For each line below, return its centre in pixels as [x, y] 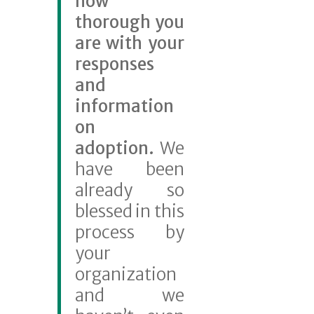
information [124, 106]
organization [125, 274]
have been [129, 169]
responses [114, 64]
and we [129, 295]
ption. [129, 148]
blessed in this [129, 211]
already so [129, 190]
